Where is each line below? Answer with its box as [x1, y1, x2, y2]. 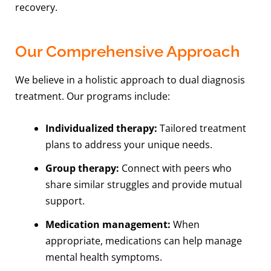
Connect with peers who [119, 161, 232, 175]
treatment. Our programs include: [15, 90, 171, 103]
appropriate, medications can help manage [45, 233, 242, 247]
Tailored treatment [157, 121, 246, 135]
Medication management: [45, 217, 171, 231]
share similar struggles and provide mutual [45, 177, 242, 191]
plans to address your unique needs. [45, 137, 212, 151]
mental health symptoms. [45, 250, 162, 264]
